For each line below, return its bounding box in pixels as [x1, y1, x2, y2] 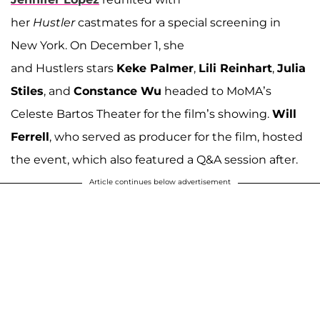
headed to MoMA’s [161, 84, 271, 98]
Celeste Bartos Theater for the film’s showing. [11, 106, 272, 121]
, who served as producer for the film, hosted [49, 129, 303, 144]
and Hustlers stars [11, 61, 116, 75]
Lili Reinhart [199, 61, 272, 75]
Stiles [11, 84, 44, 98]
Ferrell [11, 129, 49, 144]
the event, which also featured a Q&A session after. [11, 152, 298, 166]
